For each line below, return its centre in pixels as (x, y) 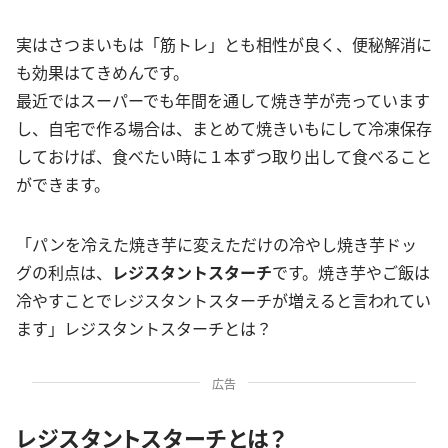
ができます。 (63, 183)
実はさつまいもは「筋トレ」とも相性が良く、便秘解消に (224, 43)
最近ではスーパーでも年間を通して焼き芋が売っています (223, 99)
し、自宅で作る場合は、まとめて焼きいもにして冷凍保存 (224, 127)
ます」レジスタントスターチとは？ (144, 327)
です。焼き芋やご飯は (351, 271)
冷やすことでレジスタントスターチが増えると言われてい (223, 299)
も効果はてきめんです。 (102, 71)
